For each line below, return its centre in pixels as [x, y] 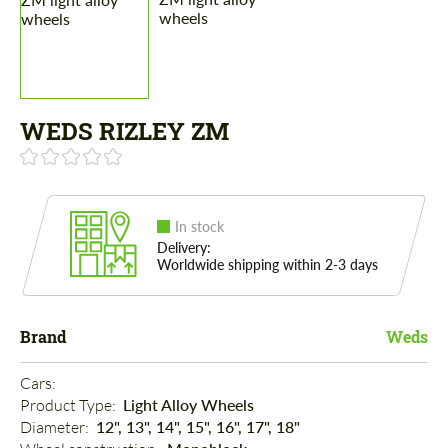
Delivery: [184, 248]
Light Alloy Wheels [188, 405]
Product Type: [69, 405]
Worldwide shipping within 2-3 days [267, 265]
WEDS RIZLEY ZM [124, 131]
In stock [199, 227]
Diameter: [56, 427]
